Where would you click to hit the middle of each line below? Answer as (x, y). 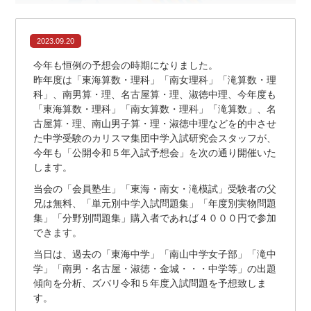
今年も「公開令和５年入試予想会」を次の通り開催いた (155, 152)
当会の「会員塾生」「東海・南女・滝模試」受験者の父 (155, 188)
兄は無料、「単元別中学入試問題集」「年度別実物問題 (155, 203)
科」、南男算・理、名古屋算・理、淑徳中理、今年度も (155, 94)
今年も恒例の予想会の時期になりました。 (126, 65)
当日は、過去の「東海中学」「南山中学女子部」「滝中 (155, 254)
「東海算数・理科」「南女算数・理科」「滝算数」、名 (155, 109)
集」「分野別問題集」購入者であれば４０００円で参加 (155, 218)
